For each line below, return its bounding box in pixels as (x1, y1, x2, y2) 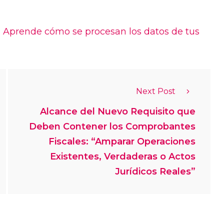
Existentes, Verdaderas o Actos (50, 151, 195, 162)
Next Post (136, 86, 175, 96)
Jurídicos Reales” (115, 166, 195, 177)
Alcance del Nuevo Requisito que (40, 106, 195, 117)
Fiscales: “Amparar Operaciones (48, 136, 195, 147)
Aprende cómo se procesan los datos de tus (3, 26, 199, 37)
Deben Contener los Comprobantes (29, 121, 195, 132)
